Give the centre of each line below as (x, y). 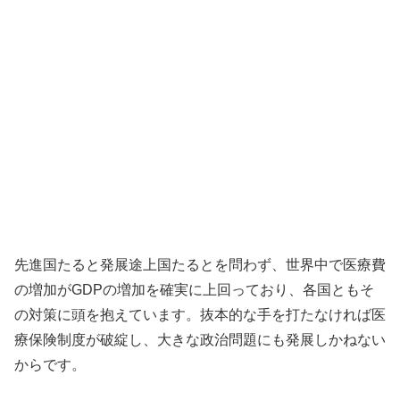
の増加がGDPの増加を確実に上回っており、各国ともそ (194, 289)
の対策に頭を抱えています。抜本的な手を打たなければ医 (200, 314)
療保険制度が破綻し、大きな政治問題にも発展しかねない (200, 339)
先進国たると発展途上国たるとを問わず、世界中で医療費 (200, 264)
